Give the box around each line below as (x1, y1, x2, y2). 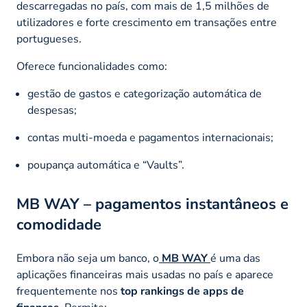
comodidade (16, 214, 101, 236)
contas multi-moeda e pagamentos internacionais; (27, 130, 273, 146)
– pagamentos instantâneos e (79, 194, 288, 215)
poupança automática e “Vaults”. (27, 158, 184, 173)
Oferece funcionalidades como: (16, 59, 167, 75)
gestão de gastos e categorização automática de (27, 86, 262, 102)
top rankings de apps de (121, 284, 244, 299)
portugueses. (16, 32, 82, 47)
